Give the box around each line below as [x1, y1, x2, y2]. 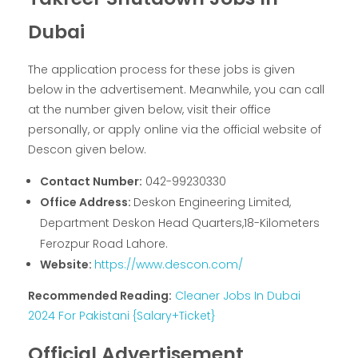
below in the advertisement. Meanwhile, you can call [28, 82, 324, 98]
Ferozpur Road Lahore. [40, 236, 169, 253]
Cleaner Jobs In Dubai [175, 288, 300, 304]
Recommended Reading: [28, 288, 172, 304]
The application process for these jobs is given [28, 62, 295, 78]
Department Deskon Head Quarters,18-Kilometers [40, 215, 320, 232]
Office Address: [40, 194, 134, 211]
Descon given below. [28, 141, 146, 158]
